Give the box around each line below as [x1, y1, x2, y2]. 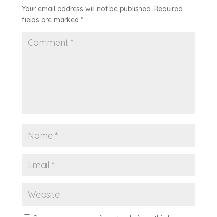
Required [154, 4, 183, 13]
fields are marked [21, 15, 81, 24]
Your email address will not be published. [21, 4, 152, 13]
